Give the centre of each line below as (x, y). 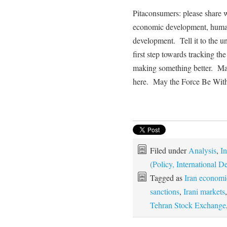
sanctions (164, 191)
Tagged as (167, 177)
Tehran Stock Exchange (188, 205)
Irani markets (204, 191)
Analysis (202, 150)
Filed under (169, 150)
